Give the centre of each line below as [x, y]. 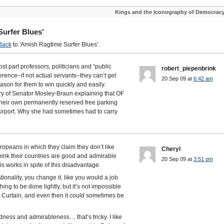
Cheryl [171, 149]
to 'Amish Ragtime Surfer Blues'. [55, 44]
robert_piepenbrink [188, 68]
